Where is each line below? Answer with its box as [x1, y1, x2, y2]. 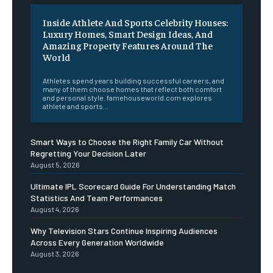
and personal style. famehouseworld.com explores [43, 93, 212, 102]
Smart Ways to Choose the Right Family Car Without [30, 136, 224, 147]
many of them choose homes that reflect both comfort [43, 85, 222, 94]
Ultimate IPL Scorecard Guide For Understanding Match [30, 181, 236, 192]
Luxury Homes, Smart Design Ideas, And [43, 27, 213, 40]
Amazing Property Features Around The [43, 39, 213, 52]
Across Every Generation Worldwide [30, 237, 164, 248]
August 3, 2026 [30, 249, 79, 258]
